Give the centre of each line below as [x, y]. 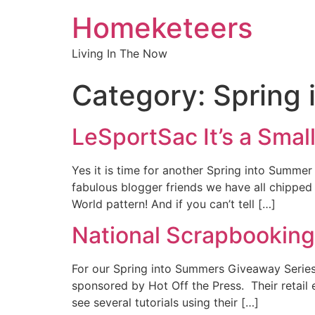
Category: [142, 95]
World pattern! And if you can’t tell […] [174, 204]
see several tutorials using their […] [165, 303]
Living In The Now [120, 53]
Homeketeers [162, 28]
